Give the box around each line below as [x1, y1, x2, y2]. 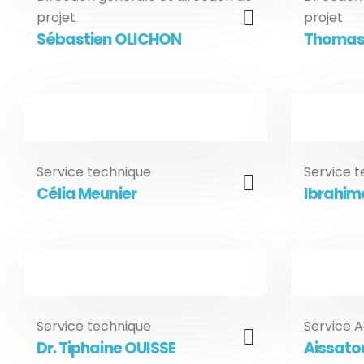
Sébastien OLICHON [37, 28, 181, 50]
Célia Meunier [37, 183, 136, 205]
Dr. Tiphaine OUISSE [37, 337, 175, 359]
